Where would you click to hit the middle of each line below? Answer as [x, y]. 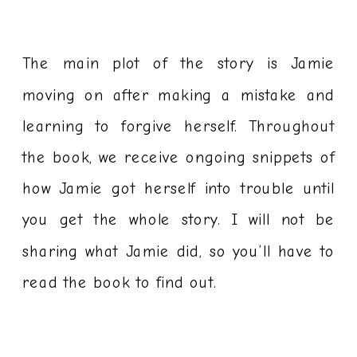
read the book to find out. [120, 282]
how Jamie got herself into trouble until [179, 189]
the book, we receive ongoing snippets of [179, 158]
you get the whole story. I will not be [179, 220]
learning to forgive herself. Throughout [179, 126]
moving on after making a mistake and [179, 95]
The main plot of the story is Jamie [179, 64]
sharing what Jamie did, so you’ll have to [179, 251]
